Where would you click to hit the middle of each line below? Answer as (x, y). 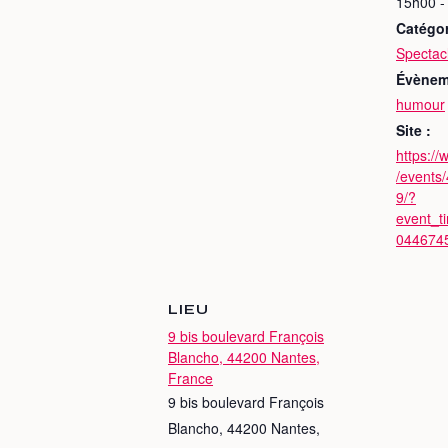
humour (420, 104)
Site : (413, 130)
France (190, 378)
